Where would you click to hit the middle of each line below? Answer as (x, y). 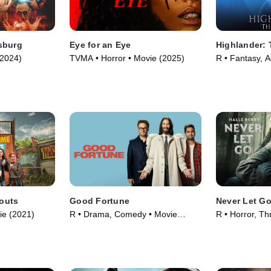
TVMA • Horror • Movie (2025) (127, 58)
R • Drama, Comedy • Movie (124, 214)
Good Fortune (100, 201)
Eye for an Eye (100, 45)
